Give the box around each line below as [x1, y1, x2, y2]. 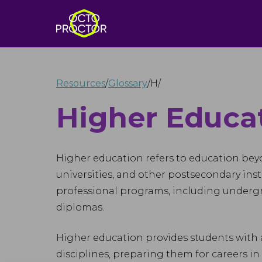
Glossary [108, 78, 147, 89]
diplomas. [56, 202, 104, 213]
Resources [56, 78, 105, 89]
